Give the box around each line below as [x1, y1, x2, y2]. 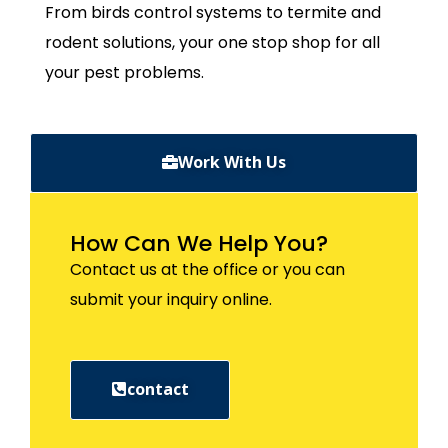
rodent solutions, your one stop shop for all [45, 30, 380, 54]
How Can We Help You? [70, 227, 328, 259]
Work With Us [178, 150, 286, 173]
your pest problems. [45, 60, 204, 84]
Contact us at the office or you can [70, 257, 345, 281]
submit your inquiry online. [70, 287, 272, 311]
